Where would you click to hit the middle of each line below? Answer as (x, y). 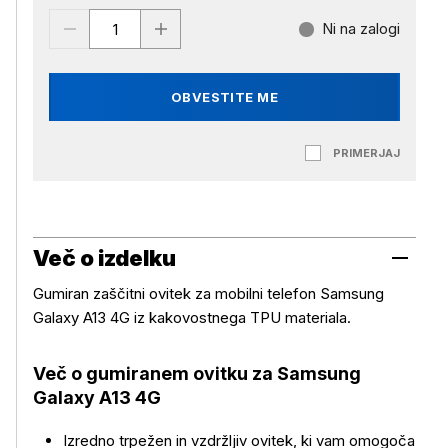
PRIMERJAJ (366, 153)
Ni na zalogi (361, 28)
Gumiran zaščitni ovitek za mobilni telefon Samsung (208, 293)
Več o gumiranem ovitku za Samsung (197, 373)
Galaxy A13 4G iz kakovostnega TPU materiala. (192, 317)
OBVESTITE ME (224, 97)
